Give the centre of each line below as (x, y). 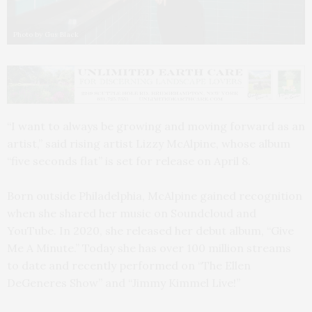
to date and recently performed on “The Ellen (129, 265)
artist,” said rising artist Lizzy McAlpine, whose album (149, 143)
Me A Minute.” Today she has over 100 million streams (149, 248)
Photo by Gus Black (46, 34)
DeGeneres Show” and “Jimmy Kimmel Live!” (124, 282)
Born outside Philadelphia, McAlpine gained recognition (155, 195)
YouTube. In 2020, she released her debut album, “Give (150, 230)
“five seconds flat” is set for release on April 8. (129, 161)
